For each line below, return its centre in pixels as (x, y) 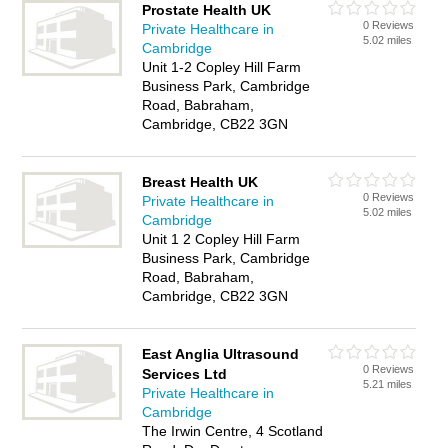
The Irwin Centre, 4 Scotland (233, 431)
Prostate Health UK (207, 10)
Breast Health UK (200, 182)
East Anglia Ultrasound (221, 354)
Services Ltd (185, 374)
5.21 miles (388, 384)
